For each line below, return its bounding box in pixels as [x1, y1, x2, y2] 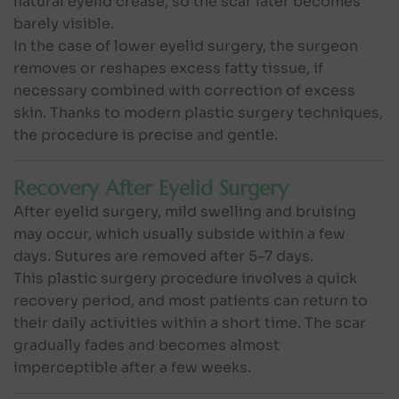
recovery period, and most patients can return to [13, 290, 368, 310]
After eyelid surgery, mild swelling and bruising [13, 201, 356, 221]
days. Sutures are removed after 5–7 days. [13, 246, 313, 265]
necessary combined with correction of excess [13, 80, 355, 100]
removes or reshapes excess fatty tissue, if [13, 58, 323, 77]
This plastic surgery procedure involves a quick [13, 268, 357, 288]
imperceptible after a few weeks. [13, 357, 251, 377]
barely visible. [13, 13, 114, 33]
